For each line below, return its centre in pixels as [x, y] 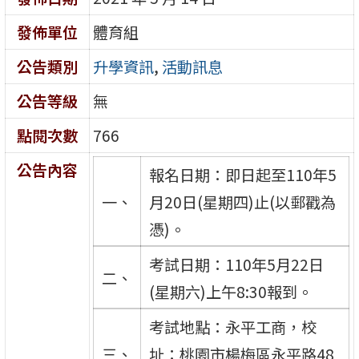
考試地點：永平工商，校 [232, 327]
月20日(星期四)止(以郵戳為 [242, 202]
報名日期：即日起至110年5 [242, 174]
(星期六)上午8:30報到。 [230, 291]
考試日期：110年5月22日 [236, 264]
